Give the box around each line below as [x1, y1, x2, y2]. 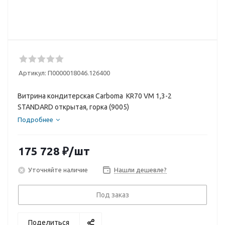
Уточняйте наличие [28, 166, 88, 173]
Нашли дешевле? [114, 166, 167, 173]
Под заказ [96, 191, 129, 199]
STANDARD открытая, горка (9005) [18, 103, 129, 111]
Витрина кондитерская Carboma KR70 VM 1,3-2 [18, 92, 172, 100]
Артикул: [19, 69, 46, 76]
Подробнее [18, 116, 53, 123]
